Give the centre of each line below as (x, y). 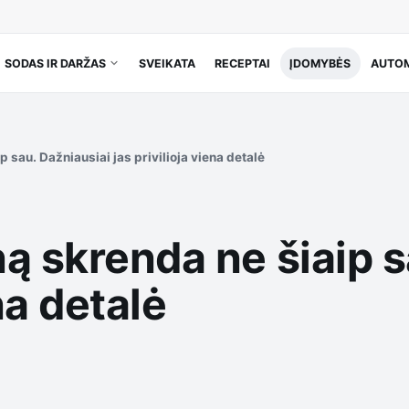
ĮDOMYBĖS (320, 63)
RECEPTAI (243, 63)
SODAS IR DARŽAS (55, 63)
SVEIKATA (168, 63)
